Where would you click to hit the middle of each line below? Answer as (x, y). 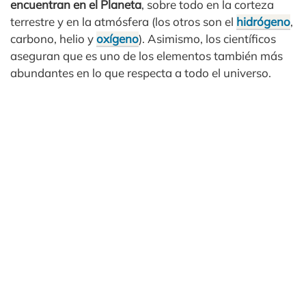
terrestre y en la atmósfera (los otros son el (123, 22)
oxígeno (117, 39)
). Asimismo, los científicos (207, 39)
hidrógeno (263, 22)
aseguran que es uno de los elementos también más (147, 56)
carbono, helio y (53, 39)
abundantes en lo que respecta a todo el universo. (141, 73)
